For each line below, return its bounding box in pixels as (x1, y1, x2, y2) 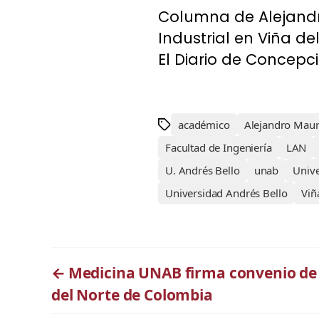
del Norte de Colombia (51, 285, 213, 305)
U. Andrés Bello (165, 163, 240, 177)
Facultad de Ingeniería (165, 140, 272, 155)
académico (178, 117, 230, 132)
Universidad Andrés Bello (165, 186, 288, 200)
